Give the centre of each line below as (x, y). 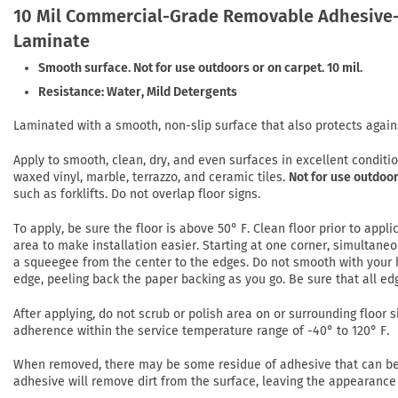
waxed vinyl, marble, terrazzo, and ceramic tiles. (151, 178)
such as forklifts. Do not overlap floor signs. (137, 195)
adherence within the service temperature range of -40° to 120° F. (201, 330)
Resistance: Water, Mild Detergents (138, 92)
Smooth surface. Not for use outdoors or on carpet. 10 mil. (201, 68)
